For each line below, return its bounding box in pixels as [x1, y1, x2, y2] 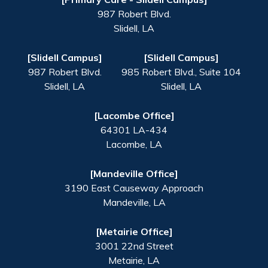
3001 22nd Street [95, 239, 173, 252]
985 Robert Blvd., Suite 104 [121, 65, 241, 78]
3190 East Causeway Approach [65, 181, 203, 194]
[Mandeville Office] [90, 167, 178, 179]
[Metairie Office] [95, 225, 173, 237]
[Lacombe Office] [93, 109, 175, 121]
